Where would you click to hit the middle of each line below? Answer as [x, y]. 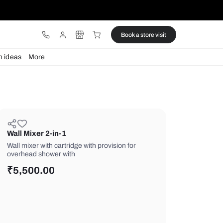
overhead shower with [127, 181]
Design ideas [80, 67]
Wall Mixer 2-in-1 [122, 157]
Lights [36, 67]
